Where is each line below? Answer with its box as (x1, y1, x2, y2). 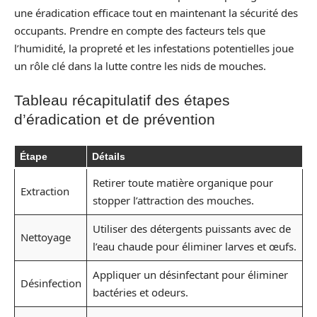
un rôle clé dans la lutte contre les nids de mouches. (14, 58, 266, 73)
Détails (92, 150, 125, 162)
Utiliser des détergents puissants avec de (92, 221, 291, 236)
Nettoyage (20, 229, 71, 244)
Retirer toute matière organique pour (92, 175, 273, 190)
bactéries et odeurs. (92, 284, 188, 299)
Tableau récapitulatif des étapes (14, 92, 230, 108)
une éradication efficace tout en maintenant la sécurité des (14, 5, 298, 20)
